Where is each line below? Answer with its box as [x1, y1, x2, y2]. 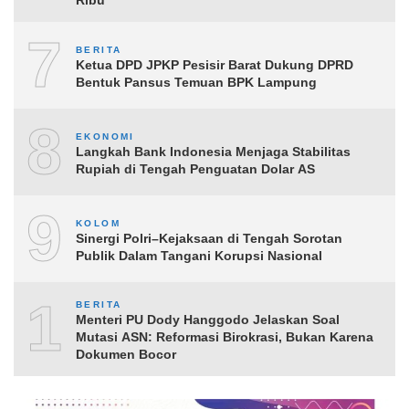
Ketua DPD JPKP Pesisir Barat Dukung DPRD [76, 57, 353, 72]
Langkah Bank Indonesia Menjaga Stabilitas [76, 143, 351, 159]
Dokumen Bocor [76, 347, 176, 362]
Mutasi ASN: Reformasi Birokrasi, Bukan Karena [76, 330, 373, 345]
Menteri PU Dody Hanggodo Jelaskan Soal [76, 312, 340, 328]
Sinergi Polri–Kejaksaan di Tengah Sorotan [76, 230, 342, 246]
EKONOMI [76, 131, 135, 142]
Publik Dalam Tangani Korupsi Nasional [76, 247, 322, 263]
